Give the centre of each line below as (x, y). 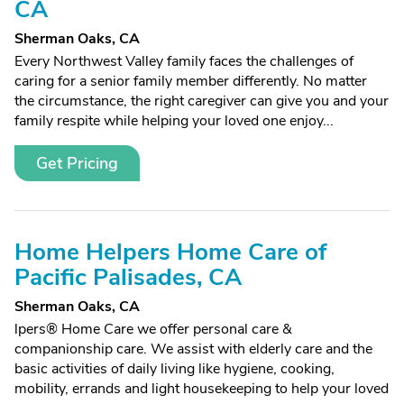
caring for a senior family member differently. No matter (191, 81)
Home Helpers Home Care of (170, 252)
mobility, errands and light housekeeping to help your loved (202, 389)
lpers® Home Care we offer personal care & (153, 329)
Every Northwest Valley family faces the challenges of (184, 61)
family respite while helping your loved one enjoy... (174, 121)
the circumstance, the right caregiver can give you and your (202, 101)
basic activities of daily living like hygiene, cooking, (174, 369)
